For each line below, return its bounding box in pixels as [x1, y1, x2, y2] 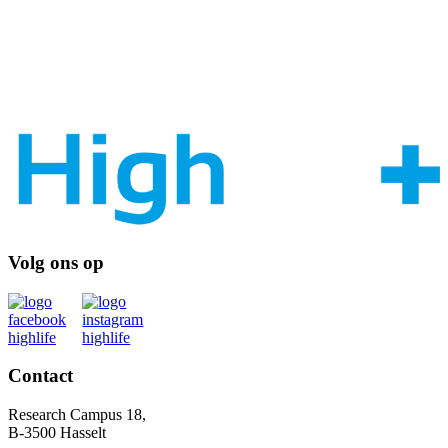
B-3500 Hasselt [8, 424, 106, 442]
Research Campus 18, [8, 406, 146, 424]
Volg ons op [8, 252, 104, 274]
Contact [8, 365, 73, 387]
